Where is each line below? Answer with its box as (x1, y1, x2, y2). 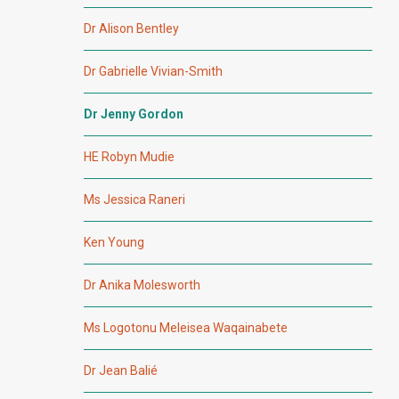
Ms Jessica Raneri (84, 192, 185, 208)
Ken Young (84, 235, 144, 250)
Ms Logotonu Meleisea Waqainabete (84, 321, 288, 336)
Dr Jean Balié (84, 363, 158, 379)
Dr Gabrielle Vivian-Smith (84, 64, 223, 79)
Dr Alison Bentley (84, 21, 179, 37)
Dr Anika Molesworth (84, 278, 200, 293)
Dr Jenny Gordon (84, 107, 183, 122)
